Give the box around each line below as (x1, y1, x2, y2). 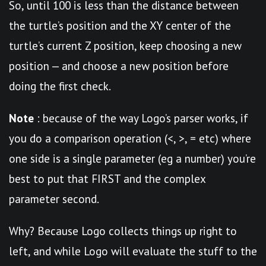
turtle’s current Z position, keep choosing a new (9, 38, 242, 53)
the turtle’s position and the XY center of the (9, 18, 231, 33)
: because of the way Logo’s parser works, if (34, 110, 248, 125)
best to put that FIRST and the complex (9, 171, 205, 186)
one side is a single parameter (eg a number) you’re (9, 151, 256, 166)
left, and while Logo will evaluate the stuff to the (9, 243, 257, 258)
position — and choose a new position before (9, 58, 229, 73)
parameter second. (9, 191, 99, 206)
